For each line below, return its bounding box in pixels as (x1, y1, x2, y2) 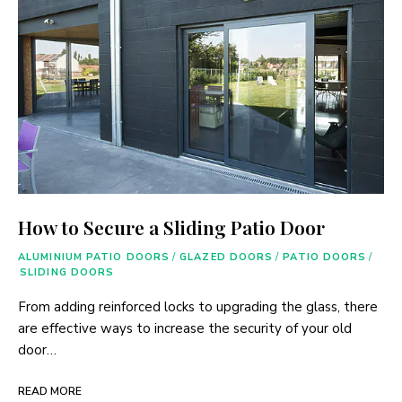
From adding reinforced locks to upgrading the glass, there (18, 297, 378, 316)
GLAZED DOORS (179, 249, 274, 264)
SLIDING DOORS (20, 265, 115, 279)
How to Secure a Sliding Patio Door (18, 214, 325, 240)
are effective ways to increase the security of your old (18, 319, 352, 337)
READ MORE (18, 383, 82, 398)
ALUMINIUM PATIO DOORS (18, 249, 170, 264)
